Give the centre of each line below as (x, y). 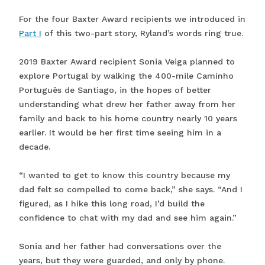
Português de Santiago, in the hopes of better (115, 90)
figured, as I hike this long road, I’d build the (112, 204)
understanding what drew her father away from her (127, 104)
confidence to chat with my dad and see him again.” (128, 218)
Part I (30, 33)
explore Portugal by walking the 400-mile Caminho (126, 76)
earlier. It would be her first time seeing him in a (120, 133)
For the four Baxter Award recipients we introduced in (132, 19)
